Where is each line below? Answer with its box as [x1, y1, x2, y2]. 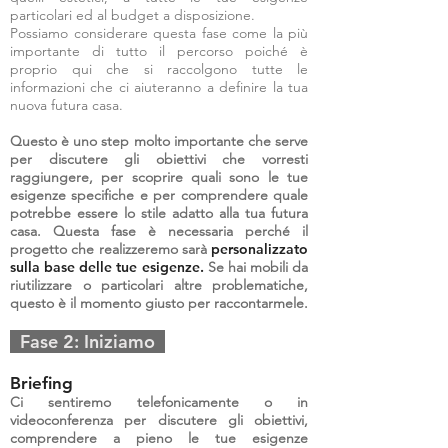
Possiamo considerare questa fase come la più [10, 24, 308, 42]
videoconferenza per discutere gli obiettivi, [10, 411, 308, 429]
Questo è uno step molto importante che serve [10, 132, 308, 150]
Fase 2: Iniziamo [10, 330, 165, 353]
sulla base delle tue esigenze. [10, 258, 204, 276]
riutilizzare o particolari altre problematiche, [10, 276, 308, 294]
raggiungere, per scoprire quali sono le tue [10, 168, 308, 186]
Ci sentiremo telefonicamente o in [10, 393, 308, 411]
